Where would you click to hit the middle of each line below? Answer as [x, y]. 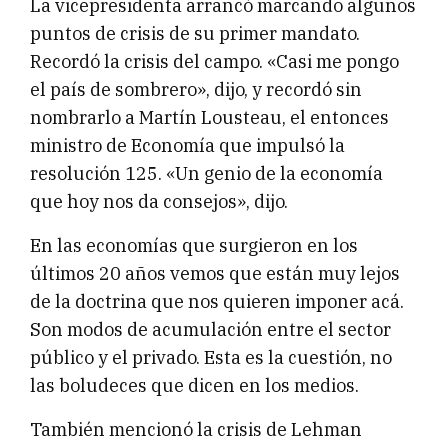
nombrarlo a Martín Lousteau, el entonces [209, 117]
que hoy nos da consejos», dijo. [159, 201]
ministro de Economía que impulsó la [187, 145]
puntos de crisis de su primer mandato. [195, 33]
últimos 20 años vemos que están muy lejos [215, 273]
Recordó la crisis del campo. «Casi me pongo [214, 61]
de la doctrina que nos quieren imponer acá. [217, 301]
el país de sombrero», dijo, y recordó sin [196, 89]
